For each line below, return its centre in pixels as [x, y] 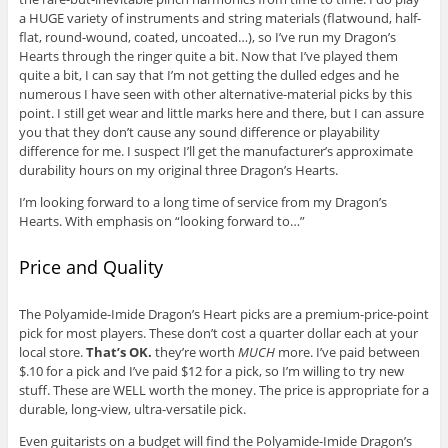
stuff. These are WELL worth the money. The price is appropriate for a [223, 390]
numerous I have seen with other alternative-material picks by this [215, 93]
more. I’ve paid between [347, 352]
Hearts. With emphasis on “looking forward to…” [161, 220]
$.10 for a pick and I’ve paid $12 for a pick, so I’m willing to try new [211, 371]
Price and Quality [90, 266]
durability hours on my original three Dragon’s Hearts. [178, 169]
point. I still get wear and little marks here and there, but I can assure [221, 112]
